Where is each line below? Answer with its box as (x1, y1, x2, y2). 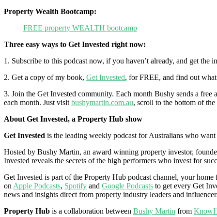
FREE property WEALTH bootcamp (23, 24, 137, 32)
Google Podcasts (102, 182, 153, 190)
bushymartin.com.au (71, 98, 133, 107)
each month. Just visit (4, 98, 71, 107)
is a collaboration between (50, 207, 133, 215)
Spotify (64, 182, 87, 190)
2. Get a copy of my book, (4, 73, 86, 81)
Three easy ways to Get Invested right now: (4, 40, 146, 48)
